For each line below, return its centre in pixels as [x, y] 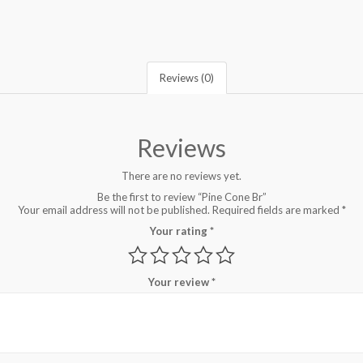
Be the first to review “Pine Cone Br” [181, 196]
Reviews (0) [187, 77]
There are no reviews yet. [181, 175]
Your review [179, 282]
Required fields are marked [277, 209]
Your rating [179, 231]
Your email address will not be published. [113, 209]
